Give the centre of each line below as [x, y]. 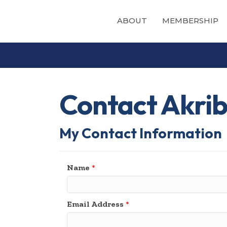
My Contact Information [141, 133]
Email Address [95, 204]
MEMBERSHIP [190, 21]
